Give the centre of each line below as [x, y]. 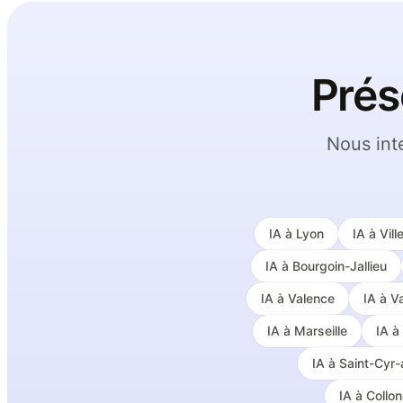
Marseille [321, 331]
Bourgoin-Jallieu [339, 266]
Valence [311, 298]
